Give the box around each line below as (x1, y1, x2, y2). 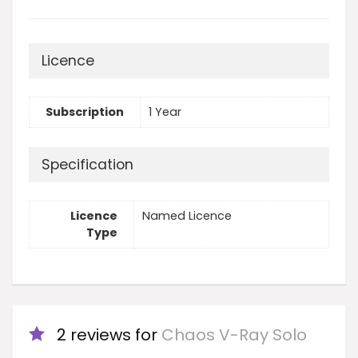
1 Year (149, 104, 181, 121)
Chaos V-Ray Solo (161, 323, 307, 346)
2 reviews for (57, 323, 161, 346)
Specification (42, 154, 133, 174)
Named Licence (142, 208, 232, 225)
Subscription (46, 104, 124, 121)
